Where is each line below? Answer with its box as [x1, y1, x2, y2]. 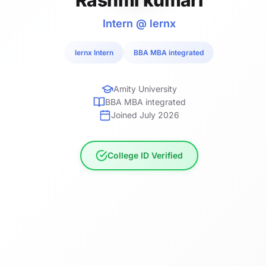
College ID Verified [107, 150, 183, 160]
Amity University [113, 83, 178, 94]
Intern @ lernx [103, 17, 176, 30]
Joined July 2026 [111, 109, 180, 120]
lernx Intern [75, 47, 114, 57]
